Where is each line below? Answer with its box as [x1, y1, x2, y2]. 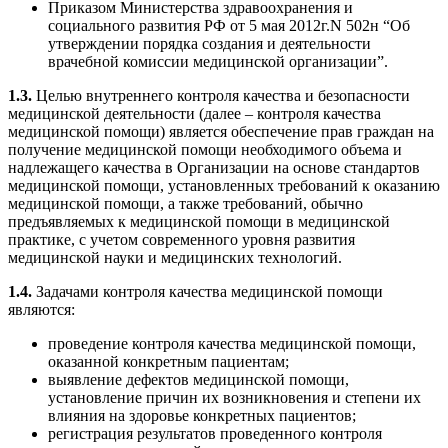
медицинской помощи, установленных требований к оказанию [8, 177, 440, 195]
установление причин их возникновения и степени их [48, 389, 421, 407]
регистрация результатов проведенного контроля [48, 425, 382, 443]
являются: [8, 301, 75, 319]
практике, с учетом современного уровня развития [8, 231, 355, 249]
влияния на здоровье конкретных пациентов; [48, 407, 356, 425]
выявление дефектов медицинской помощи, [48, 371, 349, 389]
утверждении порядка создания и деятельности [48, 35, 371, 53]
